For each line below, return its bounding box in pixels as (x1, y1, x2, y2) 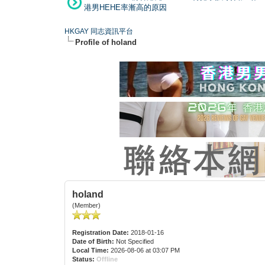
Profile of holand (75, 37, 137, 47)
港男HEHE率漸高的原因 (84, 2, 167, 12)
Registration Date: (72, 228, 130, 236)
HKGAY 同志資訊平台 (64, 27, 134, 35)
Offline (96, 255, 118, 263)
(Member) (72, 201, 101, 209)
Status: (72, 255, 95, 263)
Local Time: (72, 246, 109, 254)
